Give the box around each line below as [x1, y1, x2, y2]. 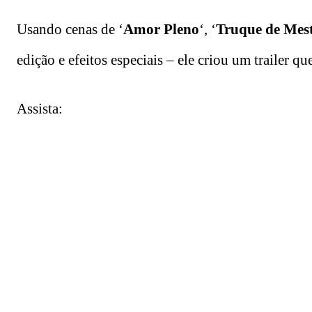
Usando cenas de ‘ [17, 21, 123, 38]
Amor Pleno [123, 21, 199, 38]
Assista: [17, 100, 63, 118]
